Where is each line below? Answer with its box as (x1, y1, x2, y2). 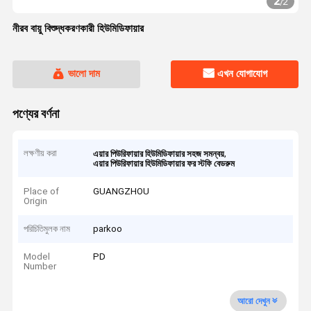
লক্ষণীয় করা (24, 148, 58, 159)
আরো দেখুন (237, 295, 270, 306)
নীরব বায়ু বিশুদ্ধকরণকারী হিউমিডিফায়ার (12, 22, 144, 35)
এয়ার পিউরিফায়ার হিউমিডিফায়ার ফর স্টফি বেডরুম (93, 158, 235, 169)
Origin (24, 195, 48, 206)
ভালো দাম (67, 67, 100, 81)
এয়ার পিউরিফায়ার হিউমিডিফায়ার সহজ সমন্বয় (93, 149, 225, 160)
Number (24, 261, 57, 272)
